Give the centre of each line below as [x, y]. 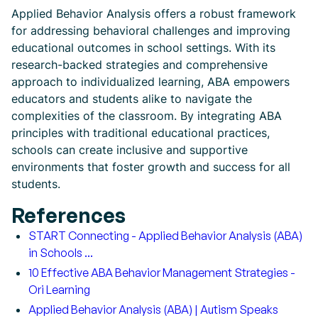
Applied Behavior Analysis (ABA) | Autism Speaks [153, 309]
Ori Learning [59, 290]
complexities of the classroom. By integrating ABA [147, 116]
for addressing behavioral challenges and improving [151, 31]
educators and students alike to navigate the [132, 99]
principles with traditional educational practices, [141, 133]
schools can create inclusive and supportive [130, 150]
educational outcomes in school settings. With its [143, 48]
